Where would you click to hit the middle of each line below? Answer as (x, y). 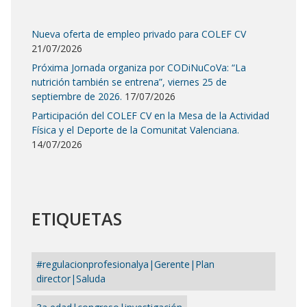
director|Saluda (71, 278)
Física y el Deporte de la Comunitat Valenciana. (135, 130)
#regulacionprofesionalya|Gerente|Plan (125, 264)
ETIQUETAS (77, 218)
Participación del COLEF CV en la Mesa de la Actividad (150, 115)
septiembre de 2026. (77, 96)
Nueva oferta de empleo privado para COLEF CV (139, 34)
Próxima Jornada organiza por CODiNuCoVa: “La (139, 67)
